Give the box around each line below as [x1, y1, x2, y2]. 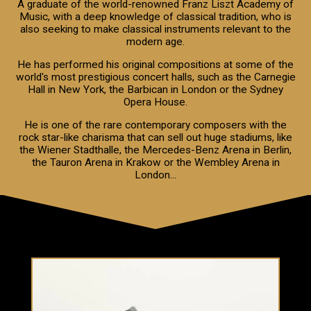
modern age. [126, 35, 185, 48]
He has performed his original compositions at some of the [17, 58, 294, 71]
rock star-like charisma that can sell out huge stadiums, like [19, 131, 292, 144]
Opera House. [124, 95, 187, 108]
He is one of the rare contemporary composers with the [24, 118, 287, 131]
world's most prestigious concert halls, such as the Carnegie [15, 70, 296, 83]
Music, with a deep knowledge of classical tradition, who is [19, 10, 292, 23]
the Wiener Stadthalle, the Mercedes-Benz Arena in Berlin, [19, 143, 292, 156]
